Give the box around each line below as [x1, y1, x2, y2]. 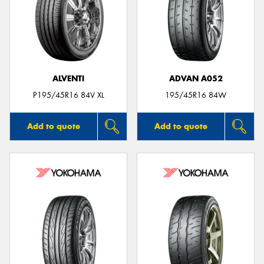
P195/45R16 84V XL [32, 90, 104, 101]
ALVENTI [52, 73, 84, 84]
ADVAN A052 [169, 73, 223, 84]
